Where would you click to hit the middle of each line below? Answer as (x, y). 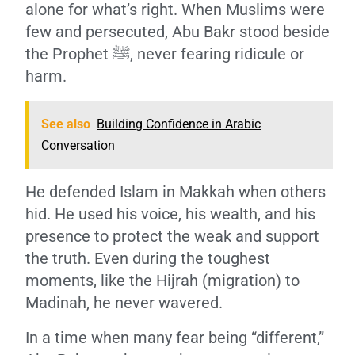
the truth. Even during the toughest (148, 258)
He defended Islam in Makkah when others (176, 192)
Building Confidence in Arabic (179, 124)
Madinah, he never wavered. (124, 303)
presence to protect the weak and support (172, 236)
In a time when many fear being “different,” (175, 338)
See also (66, 124)
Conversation (78, 145)
